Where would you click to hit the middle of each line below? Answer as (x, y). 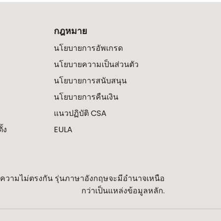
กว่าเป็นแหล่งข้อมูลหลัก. (123, 191)
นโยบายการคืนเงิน (86, 97)
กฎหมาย (70, 31)
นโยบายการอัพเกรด (88, 48)
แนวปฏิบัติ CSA (80, 113)
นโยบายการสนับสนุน (90, 81)
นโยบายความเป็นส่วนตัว (96, 64)
